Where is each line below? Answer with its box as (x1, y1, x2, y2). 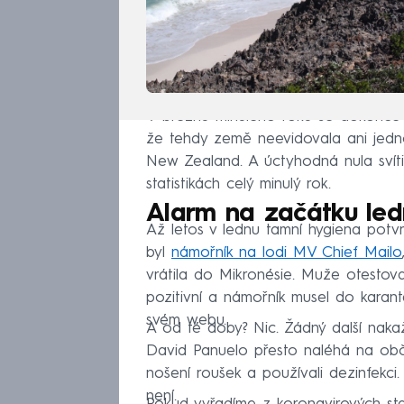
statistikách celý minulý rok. (146, 177, 331, 193)
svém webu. (146, 313, 226, 329)
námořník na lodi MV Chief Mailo (171, 245, 402, 262)
